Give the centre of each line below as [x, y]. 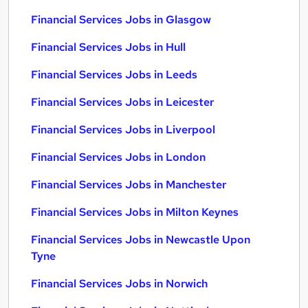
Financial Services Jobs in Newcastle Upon [141, 240]
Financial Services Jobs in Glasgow [121, 20]
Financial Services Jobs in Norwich [119, 284]
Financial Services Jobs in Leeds [114, 75]
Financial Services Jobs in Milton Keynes [135, 212]
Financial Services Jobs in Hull [108, 47]
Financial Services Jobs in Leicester [122, 102]
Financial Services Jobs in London [118, 157]
